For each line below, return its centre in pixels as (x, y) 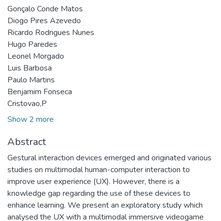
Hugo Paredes (32, 44)
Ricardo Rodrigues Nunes (51, 32)
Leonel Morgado (36, 56)
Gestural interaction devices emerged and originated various (110, 158)
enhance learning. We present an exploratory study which (105, 205)
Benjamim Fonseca (40, 92)
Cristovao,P (27, 103)
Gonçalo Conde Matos (45, 9)
